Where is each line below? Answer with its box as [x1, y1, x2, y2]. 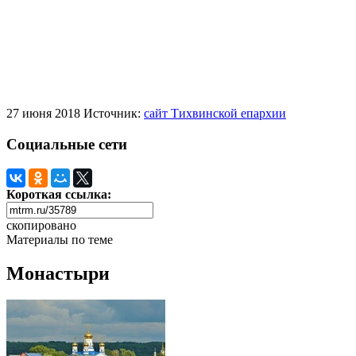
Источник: [83, 106, 144, 121]
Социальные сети [6, 135, 127, 153]
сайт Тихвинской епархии [144, 106, 286, 121]
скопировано [6, 218, 76, 232]
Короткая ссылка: [6, 187, 111, 201]
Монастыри [6, 262, 110, 284]
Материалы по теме [6, 232, 113, 246]
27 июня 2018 [6, 106, 80, 121]
